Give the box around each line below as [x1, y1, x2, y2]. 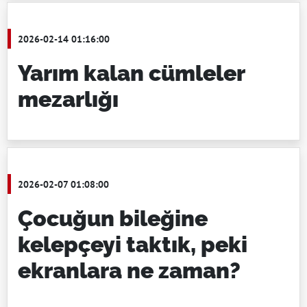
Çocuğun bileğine [18, 206, 208, 231]
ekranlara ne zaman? [18, 258, 241, 283]
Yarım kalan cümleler [18, 60, 245, 86]
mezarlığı [18, 86, 119, 112]
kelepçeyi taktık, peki [18, 232, 247, 257]
